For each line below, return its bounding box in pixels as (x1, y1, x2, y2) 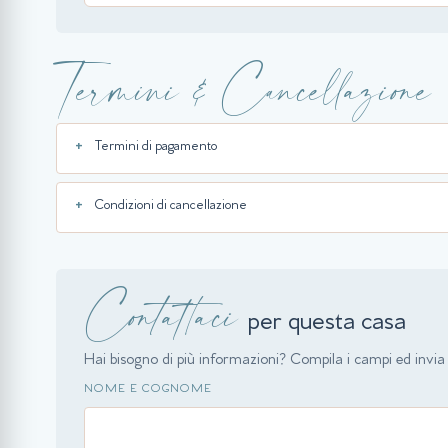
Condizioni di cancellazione (95, 200, 247, 215)
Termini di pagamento (95, 141, 217, 156)
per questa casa (242, 311, 406, 339)
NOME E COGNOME (84, 384, 212, 397)
